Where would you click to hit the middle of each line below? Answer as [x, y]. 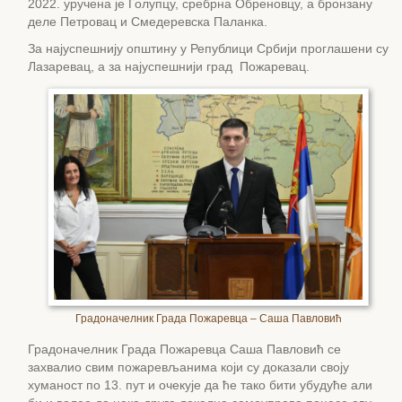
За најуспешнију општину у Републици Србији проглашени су [208, 49]
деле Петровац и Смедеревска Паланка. [148, 22]
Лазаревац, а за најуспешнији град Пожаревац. [169, 67]
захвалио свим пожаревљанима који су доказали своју [188, 367]
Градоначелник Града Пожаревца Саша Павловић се [184, 350]
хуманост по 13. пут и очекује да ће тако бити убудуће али [200, 385]
